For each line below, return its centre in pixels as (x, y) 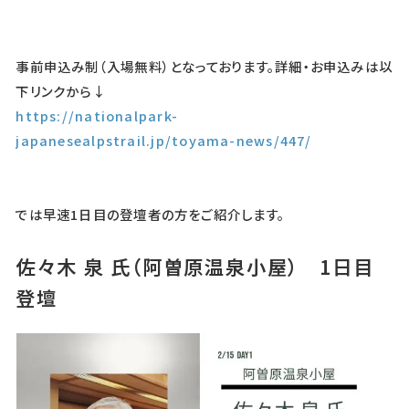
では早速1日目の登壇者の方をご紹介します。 (151, 215)
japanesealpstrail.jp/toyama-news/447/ (164, 141)
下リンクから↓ (61, 91)
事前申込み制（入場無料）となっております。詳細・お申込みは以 (204, 67)
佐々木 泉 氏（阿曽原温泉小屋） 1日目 (195, 267)
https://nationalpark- (97, 116)
